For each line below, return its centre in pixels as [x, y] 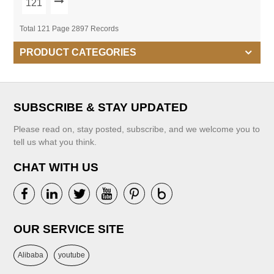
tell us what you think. [55, 142]
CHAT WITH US [56, 168]
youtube [72, 255]
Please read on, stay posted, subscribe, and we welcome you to [137, 129]
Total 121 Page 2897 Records [69, 29]
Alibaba [31, 255]
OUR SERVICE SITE [69, 229]
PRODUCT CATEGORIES [78, 53]
